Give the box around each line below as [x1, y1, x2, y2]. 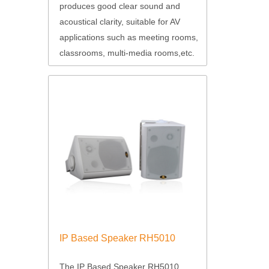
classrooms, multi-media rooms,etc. [59, 47, 195, 58]
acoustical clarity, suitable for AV [59, 16, 180, 26]
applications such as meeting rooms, [59, 32, 198, 42]
